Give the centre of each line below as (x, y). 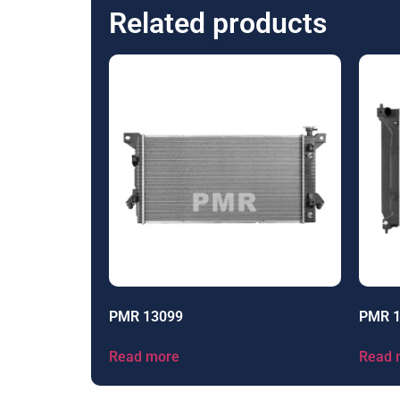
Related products (218, 23)
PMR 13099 (146, 316)
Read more (144, 356)
